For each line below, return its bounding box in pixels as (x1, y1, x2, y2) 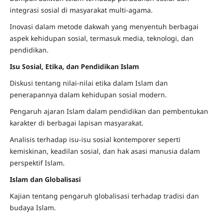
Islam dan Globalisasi (9, 174, 81, 184)
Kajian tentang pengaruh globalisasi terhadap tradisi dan (9, 191, 199, 200)
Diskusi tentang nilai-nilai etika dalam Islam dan (9, 78, 168, 88)
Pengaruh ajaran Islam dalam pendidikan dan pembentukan (9, 106, 208, 116)
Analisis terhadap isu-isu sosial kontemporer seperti (9, 134, 181, 144)
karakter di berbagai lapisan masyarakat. (9, 118, 144, 127)
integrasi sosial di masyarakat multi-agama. (9, 5, 153, 15)
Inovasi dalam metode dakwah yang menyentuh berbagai (9, 21, 199, 31)
